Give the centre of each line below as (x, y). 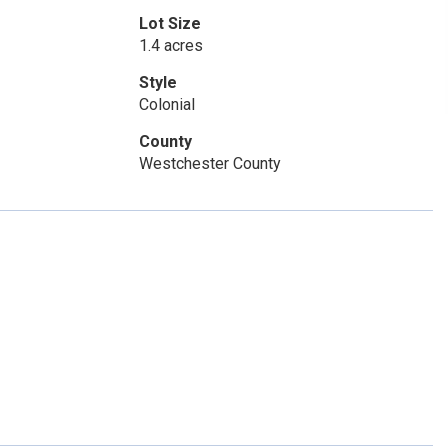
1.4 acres (170, 45)
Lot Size (169, 23)
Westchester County (209, 163)
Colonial (166, 104)
